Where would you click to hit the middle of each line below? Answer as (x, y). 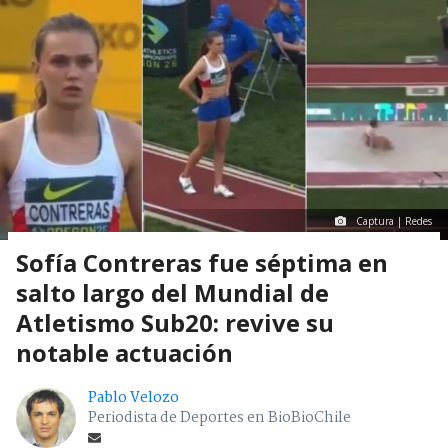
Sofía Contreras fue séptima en (202, 263)
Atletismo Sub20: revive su (175, 323)
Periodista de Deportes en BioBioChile (219, 418)
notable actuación (124, 353)
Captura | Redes (394, 221)
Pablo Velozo (133, 398)
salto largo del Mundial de (172, 293)
